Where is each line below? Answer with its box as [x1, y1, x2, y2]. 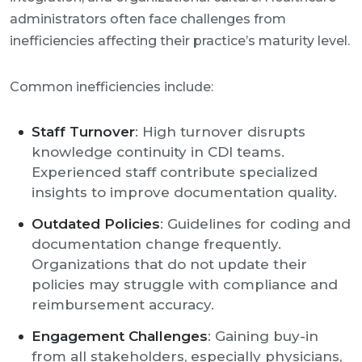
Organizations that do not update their [32, 256, 307, 272]
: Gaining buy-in [208, 328, 318, 344]
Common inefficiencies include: [10, 79, 213, 95]
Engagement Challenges [32, 328, 208, 344]
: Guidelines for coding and [160, 216, 351, 232]
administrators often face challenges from [10, 11, 286, 27]
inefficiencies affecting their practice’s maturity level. [10, 33, 350, 48]
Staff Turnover [32, 124, 135, 140]
